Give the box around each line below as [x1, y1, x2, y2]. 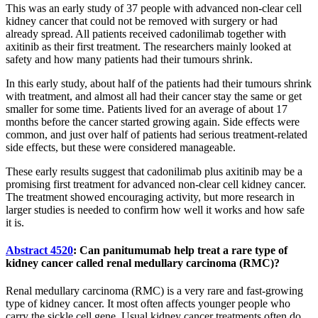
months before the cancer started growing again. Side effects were [6, 115, 300, 128]
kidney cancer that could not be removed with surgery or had [6, 14, 278, 27]
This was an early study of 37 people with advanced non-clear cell [6, 1, 302, 14]
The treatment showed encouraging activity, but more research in [6, 190, 295, 203]
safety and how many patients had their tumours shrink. [6, 53, 253, 65]
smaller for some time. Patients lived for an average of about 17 [6, 102, 287, 115]
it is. [6, 216, 24, 229]
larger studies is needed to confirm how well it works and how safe [6, 203, 305, 216]
